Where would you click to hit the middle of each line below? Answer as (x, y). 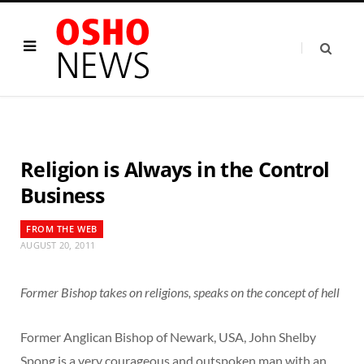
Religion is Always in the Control (175, 169)
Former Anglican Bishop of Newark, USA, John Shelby (168, 337)
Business (62, 195)
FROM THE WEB (62, 229)
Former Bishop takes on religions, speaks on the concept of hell (180, 292)
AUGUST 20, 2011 (58, 245)
